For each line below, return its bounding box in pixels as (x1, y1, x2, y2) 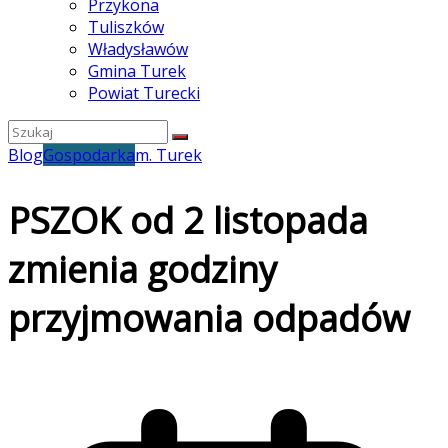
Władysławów (88, 37, 188, 60)
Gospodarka (43, 143, 135, 166)
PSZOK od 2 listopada (8, 195, 368, 245)
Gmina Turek (88, 59, 186, 82)
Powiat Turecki (88, 81, 200, 104)
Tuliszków (88, 15, 164, 38)
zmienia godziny (8, 244, 277, 294)
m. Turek (135, 143, 202, 166)
